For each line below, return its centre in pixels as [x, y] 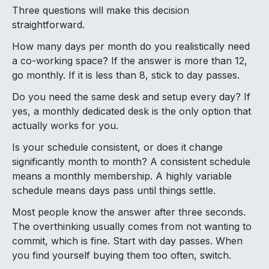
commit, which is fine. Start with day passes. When [127, 241]
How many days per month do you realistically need [131, 47]
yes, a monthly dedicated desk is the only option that [131, 111]
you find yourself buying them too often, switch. [122, 255]
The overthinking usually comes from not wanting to [132, 227]
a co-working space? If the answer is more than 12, [130, 61]
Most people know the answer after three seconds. [129, 212]
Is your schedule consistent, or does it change [117, 147]
